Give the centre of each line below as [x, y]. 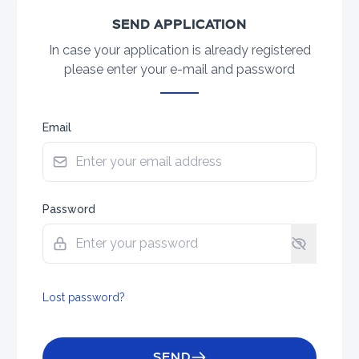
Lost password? [84, 297]
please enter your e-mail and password [179, 69]
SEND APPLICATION [179, 24]
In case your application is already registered [179, 50]
